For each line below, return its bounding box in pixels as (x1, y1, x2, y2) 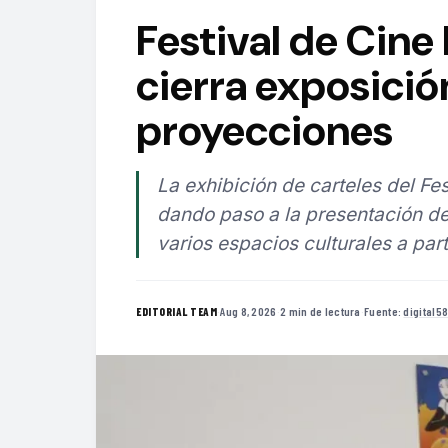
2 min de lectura (279, 303, 361, 318)
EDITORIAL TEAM (136, 304, 217, 318)
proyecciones (136, 103, 393, 159)
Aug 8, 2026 (220, 303, 277, 318)
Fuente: (364, 303, 404, 318)
